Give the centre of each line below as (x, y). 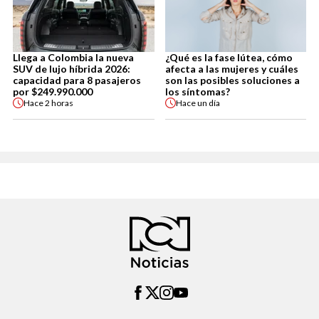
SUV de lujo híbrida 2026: (72, 69)
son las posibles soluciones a (232, 80)
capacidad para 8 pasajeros (77, 80)
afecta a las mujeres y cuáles (231, 69)
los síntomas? (197, 92)
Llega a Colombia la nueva (73, 58)
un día (208, 103)
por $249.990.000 (53, 92)
